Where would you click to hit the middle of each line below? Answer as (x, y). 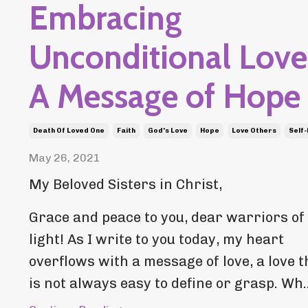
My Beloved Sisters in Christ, (125, 185)
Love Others (254, 131)
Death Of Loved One (69, 131)
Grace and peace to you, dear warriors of (167, 218)
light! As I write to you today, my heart (156, 240)
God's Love (168, 131)
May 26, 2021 (65, 158)
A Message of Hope (165, 97)
